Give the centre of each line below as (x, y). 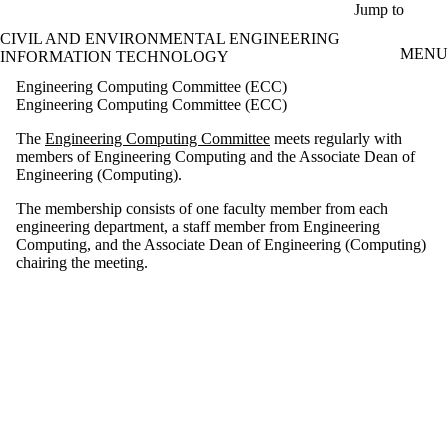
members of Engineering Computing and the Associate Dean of (215, 156)
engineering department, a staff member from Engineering (198, 226)
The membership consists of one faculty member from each (202, 208)
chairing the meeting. (82, 262)
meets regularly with (336, 138)
